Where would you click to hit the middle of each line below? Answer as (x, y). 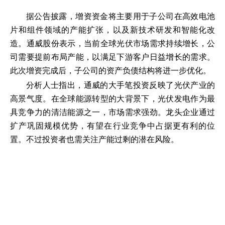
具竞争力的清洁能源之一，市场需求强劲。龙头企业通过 (113, 112)
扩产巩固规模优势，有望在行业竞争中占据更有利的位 (113, 126)
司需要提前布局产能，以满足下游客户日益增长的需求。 (113, 57)
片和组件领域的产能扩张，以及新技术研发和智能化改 (113, 30)
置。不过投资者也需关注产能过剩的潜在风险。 (94, 139)
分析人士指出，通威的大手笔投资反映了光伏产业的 (121, 85)
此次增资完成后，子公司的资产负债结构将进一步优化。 (110, 70)
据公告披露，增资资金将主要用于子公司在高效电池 (121, 16)
